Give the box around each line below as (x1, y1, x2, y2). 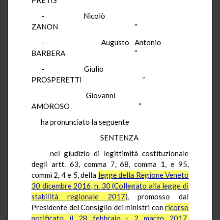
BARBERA (31, 48, 65, 57)
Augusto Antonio (101, 37, 162, 47)
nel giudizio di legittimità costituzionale (50, 148, 189, 158)
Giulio (84, 64, 108, 73)
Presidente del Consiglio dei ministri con (31, 202, 165, 212)
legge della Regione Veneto (98, 170, 189, 179)
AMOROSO (31, 101, 70, 110)
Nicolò (83, 11, 109, 20)
